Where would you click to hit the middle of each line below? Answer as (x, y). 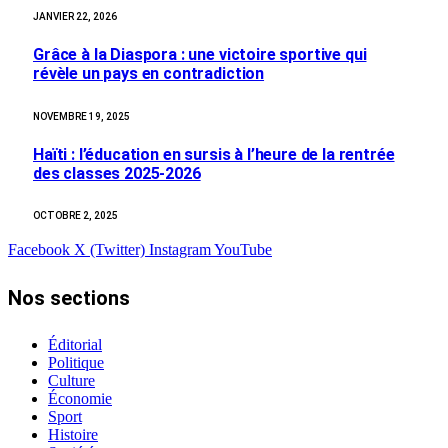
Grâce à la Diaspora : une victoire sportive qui (200, 55)
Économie (80, 399)
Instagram (180, 250)
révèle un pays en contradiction (149, 74)
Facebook (39, 250)
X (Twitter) (109, 250)
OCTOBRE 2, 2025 (75, 216)
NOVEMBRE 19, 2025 (81, 116)
